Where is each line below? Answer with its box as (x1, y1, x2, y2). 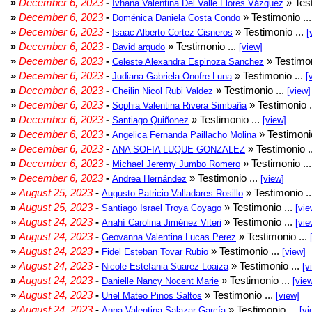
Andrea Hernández (112, 173, 187, 184)
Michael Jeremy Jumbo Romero (112, 159, 240, 169)
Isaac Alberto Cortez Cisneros (112, 27, 233, 38)
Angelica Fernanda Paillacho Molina (112, 130, 256, 140)
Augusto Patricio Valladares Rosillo (102, 188, 243, 198)
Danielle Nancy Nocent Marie (102, 276, 219, 286)
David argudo (112, 42, 165, 52)
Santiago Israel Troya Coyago (102, 203, 221, 213)
